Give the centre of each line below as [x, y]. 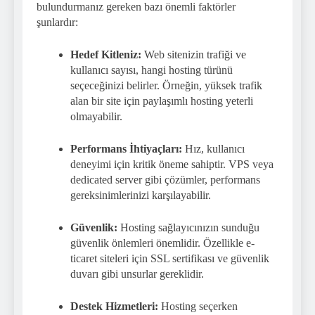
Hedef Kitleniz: [106, 54]
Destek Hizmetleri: [114, 306]
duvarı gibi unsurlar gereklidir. [137, 274]
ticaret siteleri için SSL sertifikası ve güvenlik [170, 258]
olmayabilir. [96, 116]
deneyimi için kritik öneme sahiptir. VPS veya [172, 164]
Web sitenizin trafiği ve [194, 54]
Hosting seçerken [198, 306]
